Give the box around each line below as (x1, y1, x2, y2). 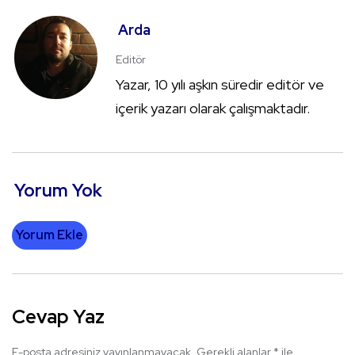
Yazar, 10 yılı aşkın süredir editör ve (116, 75, 324, 94)
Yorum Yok (14, 179, 102, 203)
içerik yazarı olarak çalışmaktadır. (116, 99, 310, 118)
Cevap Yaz (12, 304, 105, 330)
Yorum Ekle (16, 227, 83, 244)
